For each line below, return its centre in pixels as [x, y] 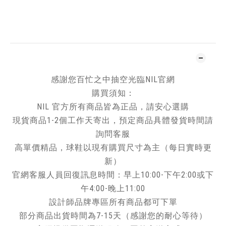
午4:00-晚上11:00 [113, 188]
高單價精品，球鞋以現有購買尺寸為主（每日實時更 [113, 148]
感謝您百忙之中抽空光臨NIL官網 [113, 79]
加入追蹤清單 [118, 12]
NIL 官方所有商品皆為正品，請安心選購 [113, 107]
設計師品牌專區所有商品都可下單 [113, 202]
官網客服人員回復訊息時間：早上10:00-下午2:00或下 [113, 175]
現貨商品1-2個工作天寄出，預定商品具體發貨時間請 [113, 120]
